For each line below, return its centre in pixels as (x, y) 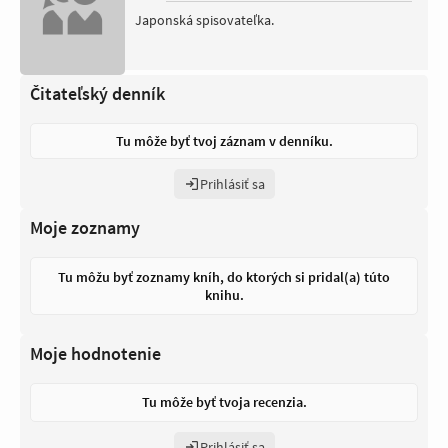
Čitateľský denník (97, 93)
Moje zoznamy (85, 227)
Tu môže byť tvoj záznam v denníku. (224, 140)
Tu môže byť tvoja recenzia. (224, 401)
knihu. (224, 294)
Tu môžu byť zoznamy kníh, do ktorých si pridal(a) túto (224, 276)
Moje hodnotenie (95, 353)
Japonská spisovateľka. (204, 19)
